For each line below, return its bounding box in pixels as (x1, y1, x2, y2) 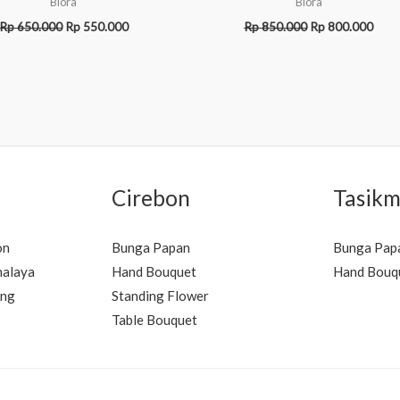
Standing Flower (111, 287, 209, 304)
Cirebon (111, 185, 190, 212)
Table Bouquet (111, 312, 197, 329)
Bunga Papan (111, 239, 190, 256)
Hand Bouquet (111, 263, 196, 280)
